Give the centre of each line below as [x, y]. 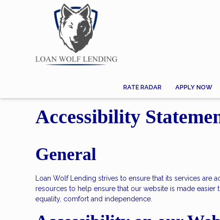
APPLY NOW [193, 87]
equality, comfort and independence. [94, 199]
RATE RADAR [143, 87]
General [66, 154]
